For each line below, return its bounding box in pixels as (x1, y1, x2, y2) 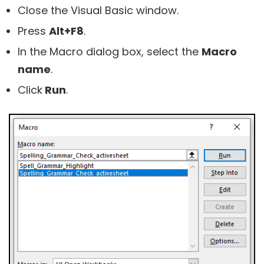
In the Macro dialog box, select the (18, 44, 202, 60)
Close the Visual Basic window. (18, 3, 179, 18)
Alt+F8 (49, 24, 84, 39)
